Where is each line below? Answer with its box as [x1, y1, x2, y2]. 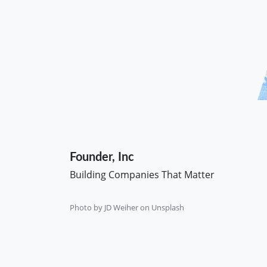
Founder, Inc [70, 151, 134, 163]
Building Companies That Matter [70, 168, 215, 181]
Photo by [70, 202, 104, 213]
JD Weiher [104, 202, 138, 213]
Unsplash [151, 202, 184, 213]
